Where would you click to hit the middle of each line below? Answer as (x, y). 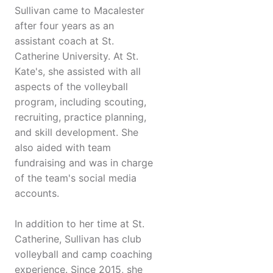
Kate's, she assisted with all (78, 72)
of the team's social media (76, 178)
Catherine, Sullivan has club (78, 239)
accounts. (37, 193)
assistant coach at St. (64, 41)
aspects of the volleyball (71, 87)
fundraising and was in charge (84, 163)
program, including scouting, (80, 102)
